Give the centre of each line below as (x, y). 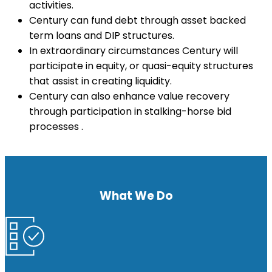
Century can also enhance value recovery (129, 97)
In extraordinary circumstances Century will (134, 51)
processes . (56, 127)
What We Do (136, 196)
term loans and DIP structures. (102, 36)
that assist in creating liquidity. (100, 81)
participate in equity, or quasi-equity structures (141, 66)
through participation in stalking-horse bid (130, 112)
